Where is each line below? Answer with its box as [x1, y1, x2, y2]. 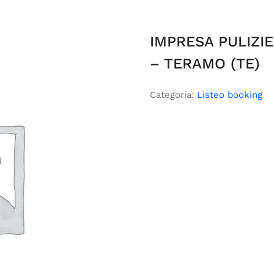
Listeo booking [197, 89, 263, 100]
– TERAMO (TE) [150, 55, 261, 72]
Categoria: [150, 89, 198, 100]
